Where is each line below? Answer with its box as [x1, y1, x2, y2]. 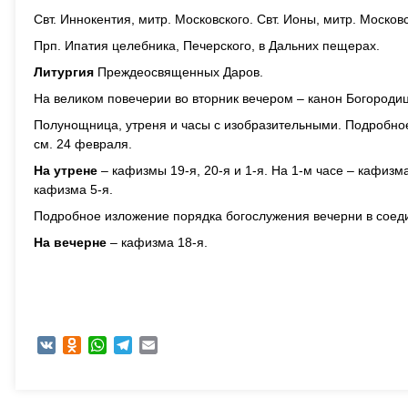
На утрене [34, 163, 97, 178]
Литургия [34, 65, 94, 79]
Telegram [132, 338, 186, 352]
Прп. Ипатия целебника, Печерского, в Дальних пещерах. [34, 38, 380, 53]
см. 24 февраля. [34, 137, 132, 151]
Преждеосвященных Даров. [94, 65, 263, 79]
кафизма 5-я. [34, 182, 113, 197]
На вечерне [34, 235, 107, 250]
